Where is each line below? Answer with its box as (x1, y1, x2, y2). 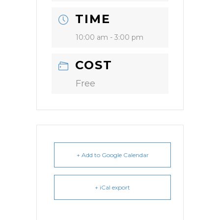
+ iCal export (95, 184, 130, 192)
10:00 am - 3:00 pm (76, 33, 143, 42)
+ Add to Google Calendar (76, 151, 149, 159)
